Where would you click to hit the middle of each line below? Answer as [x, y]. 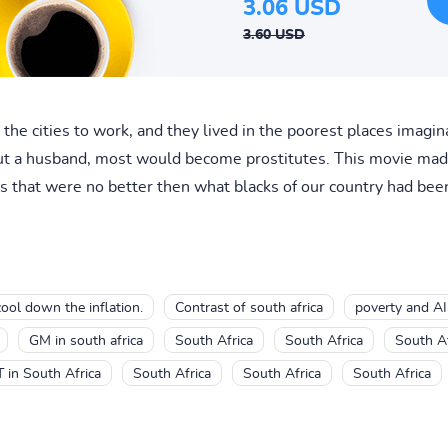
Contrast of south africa [248, 307]
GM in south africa [85, 340]
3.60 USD [274, 34]
